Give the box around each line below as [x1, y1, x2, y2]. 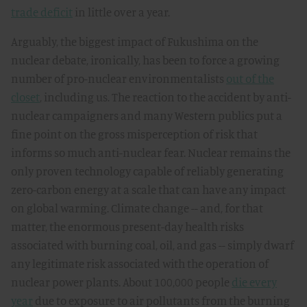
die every [232, 275, 277, 289]
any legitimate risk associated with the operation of [11, 256, 269, 271]
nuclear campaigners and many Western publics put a [11, 108, 282, 123]
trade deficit [11, 5, 73, 19]
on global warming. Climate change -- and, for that [11, 201, 263, 215]
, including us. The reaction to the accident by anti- [40, 90, 291, 104]
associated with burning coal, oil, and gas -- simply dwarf [11, 238, 294, 252]
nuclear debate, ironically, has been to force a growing [11, 53, 280, 67]
